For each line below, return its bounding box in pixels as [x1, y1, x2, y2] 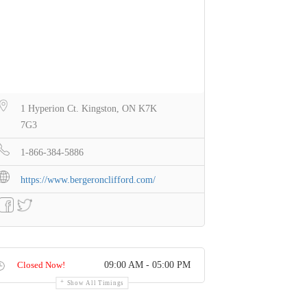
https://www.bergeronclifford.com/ [21, 175, 156, 186]
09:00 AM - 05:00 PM [103, 260, 191, 271]
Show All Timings [66, 280, 124, 287]
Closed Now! [17, 260, 66, 271]
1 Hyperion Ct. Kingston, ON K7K [21, 103, 158, 114]
